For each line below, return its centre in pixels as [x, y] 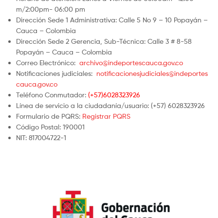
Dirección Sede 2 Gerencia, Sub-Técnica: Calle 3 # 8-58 [104, 41]
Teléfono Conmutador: [52, 95]
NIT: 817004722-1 [41, 138]
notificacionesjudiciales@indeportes [152, 73]
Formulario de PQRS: [49, 116]
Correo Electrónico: [48, 63]
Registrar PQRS [106, 116]
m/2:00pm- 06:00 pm [51, 9]
